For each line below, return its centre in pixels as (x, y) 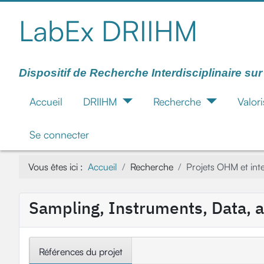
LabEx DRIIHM (108, 31)
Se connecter (59, 135)
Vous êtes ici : (58, 167)
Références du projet (81, 252)
